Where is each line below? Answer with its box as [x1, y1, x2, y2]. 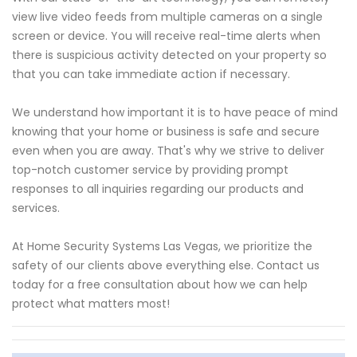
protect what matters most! [12, 296, 170, 312]
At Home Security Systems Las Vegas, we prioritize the [12, 238, 312, 255]
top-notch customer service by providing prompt [12, 162, 288, 178]
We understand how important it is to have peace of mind [12, 104, 338, 121]
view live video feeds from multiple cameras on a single [12, 9, 323, 25]
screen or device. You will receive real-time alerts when [12, 28, 320, 45]
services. [12, 200, 60, 217]
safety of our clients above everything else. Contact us [12, 257, 320, 274]
